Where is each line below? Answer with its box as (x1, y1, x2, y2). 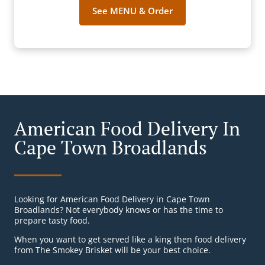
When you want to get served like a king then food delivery (14, 234, 246, 245)
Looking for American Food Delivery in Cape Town (14, 193, 210, 205)
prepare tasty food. (14, 215, 90, 227)
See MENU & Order (92, 5, 173, 17)
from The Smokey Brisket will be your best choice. (14, 244, 211, 256)
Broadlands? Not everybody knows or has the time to (14, 204, 223, 216)
